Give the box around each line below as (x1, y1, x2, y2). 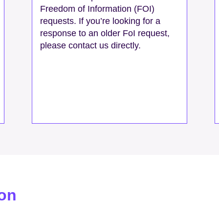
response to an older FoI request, (40, 28, 170, 39)
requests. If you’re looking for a (40, 16, 161, 26)
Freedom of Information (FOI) (40, 4, 155, 14)
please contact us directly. (40, 41, 141, 51)
